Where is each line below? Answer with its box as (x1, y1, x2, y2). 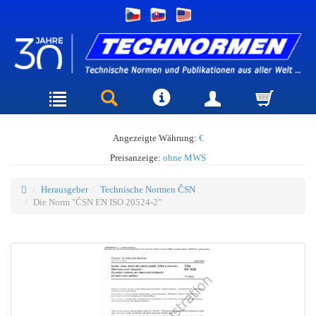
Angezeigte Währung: (112, 132, 199, 143)
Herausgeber (41, 183, 88, 195)
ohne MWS (163, 152, 206, 163)
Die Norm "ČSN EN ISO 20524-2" (33, 196, 162, 207)
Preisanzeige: (110, 152, 163, 163)
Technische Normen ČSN (100, 183, 195, 195)
